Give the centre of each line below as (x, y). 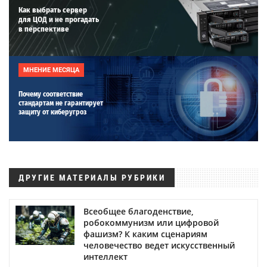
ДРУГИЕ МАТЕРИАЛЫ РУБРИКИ (92, 177)
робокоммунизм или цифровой (151, 222)
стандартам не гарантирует (61, 103)
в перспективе (44, 29)
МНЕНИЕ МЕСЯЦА (51, 70)
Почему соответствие (51, 94)
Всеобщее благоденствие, (139, 211)
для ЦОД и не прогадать (59, 19)
